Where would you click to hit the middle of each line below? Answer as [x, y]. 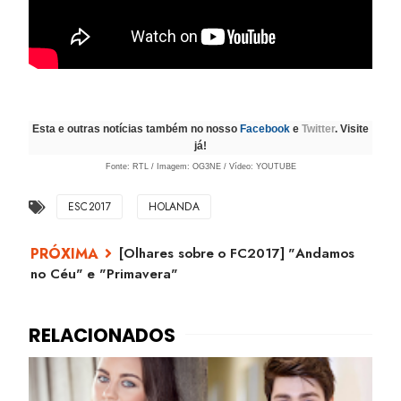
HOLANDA [174, 207]
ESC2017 [90, 207]
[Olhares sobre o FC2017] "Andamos [237, 253]
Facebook [265, 129]
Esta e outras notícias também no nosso [136, 129]
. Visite [352, 129]
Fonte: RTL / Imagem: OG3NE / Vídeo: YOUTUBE [200, 166]
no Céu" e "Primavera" [104, 274]
